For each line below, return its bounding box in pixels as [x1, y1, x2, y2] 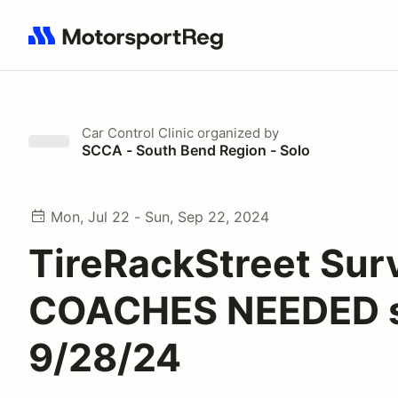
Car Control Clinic [82, 124, 194, 141]
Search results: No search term [28, 36, 235, 54]
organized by [194, 124, 279, 141]
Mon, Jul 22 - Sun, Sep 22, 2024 [51, 208, 269, 226]
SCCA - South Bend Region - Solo [82, 141, 310, 159]
